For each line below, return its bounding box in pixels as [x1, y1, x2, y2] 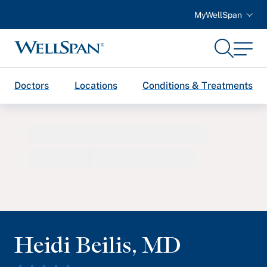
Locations [74, 80, 117, 91]
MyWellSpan [194, 10, 242, 20]
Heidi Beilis [14, 231, 132, 259]
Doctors [14, 80, 49, 91]
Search [223, 38, 250, 48]
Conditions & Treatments [142, 80, 253, 91]
